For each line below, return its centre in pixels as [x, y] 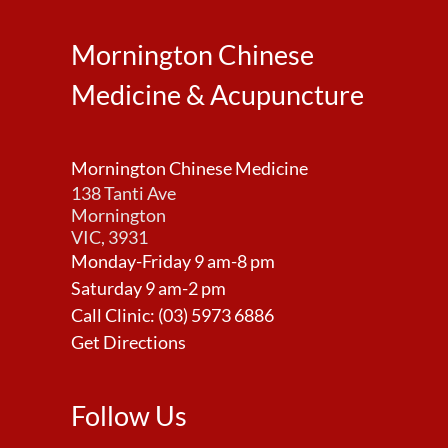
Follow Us [129, 415]
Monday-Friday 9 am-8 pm [173, 261]
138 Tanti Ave [123, 193]
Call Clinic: [114, 315]
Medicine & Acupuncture [217, 94]
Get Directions [128, 342]
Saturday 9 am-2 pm [148, 288]
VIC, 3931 [109, 237]
